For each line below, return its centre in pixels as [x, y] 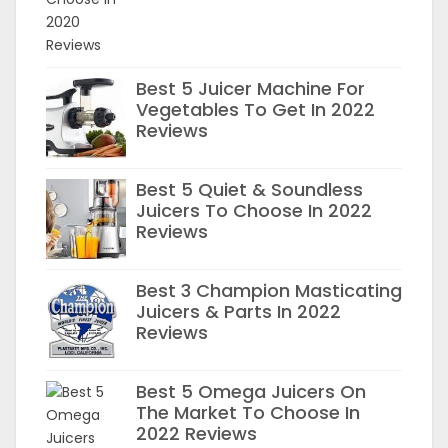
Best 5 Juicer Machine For [250, 88]
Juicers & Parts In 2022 [238, 311]
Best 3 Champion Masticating [269, 290]
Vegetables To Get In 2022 [255, 109]
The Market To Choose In [248, 412]
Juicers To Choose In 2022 [254, 210]
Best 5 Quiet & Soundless [249, 189]
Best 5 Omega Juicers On [251, 391]
